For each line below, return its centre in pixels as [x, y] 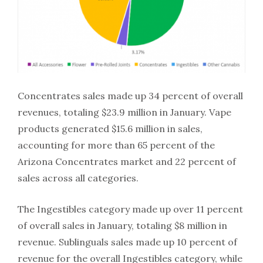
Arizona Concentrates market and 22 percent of [127, 161]
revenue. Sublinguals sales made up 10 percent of [127, 242]
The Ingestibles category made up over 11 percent [130, 209]
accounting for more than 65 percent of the [116, 145]
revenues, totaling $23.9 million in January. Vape [124, 112]
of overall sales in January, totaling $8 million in [122, 225]
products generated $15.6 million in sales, [110, 128]
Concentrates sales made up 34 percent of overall [130, 95]
